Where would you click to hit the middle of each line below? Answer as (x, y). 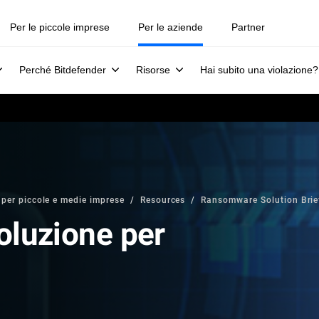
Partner (248, 27)
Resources (163, 199)
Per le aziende (171, 27)
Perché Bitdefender (63, 70)
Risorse (153, 70)
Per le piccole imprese (60, 27)
